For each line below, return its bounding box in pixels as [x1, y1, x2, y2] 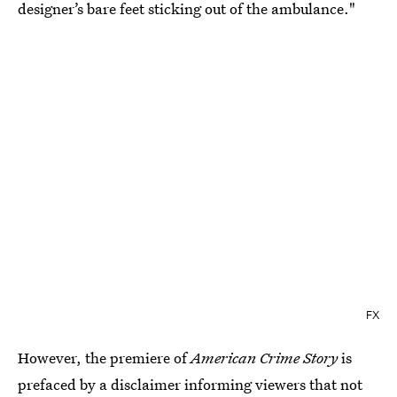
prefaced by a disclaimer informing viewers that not [18, 373, 362, 394]
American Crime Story [191, 346, 341, 368]
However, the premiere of [18, 346, 191, 368]
